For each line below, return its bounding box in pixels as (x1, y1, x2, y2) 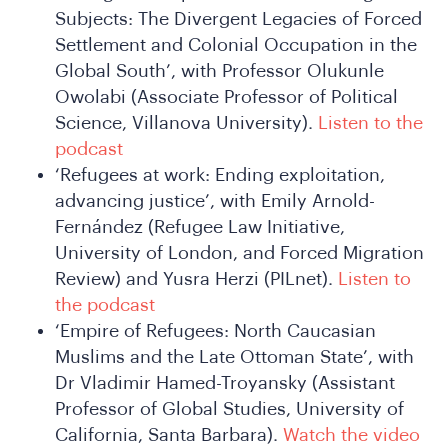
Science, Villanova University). (55, 113, 318, 132)
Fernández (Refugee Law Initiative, (55, 217, 345, 236)
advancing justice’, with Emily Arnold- (55, 191, 375, 210)
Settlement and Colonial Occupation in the (55, 35, 417, 54)
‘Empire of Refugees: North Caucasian (55, 321, 376, 340)
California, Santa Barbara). (55, 425, 283, 444)
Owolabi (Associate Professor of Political (55, 87, 398, 106)
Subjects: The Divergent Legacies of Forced (55, 9, 422, 28)
